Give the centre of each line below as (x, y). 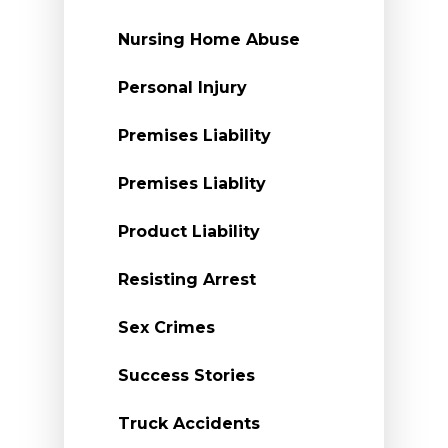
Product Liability (189, 231)
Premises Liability (194, 135)
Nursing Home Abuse (209, 39)
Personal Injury (182, 87)
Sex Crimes (166, 327)
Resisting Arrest (187, 279)
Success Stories (186, 375)
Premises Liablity (192, 183)
